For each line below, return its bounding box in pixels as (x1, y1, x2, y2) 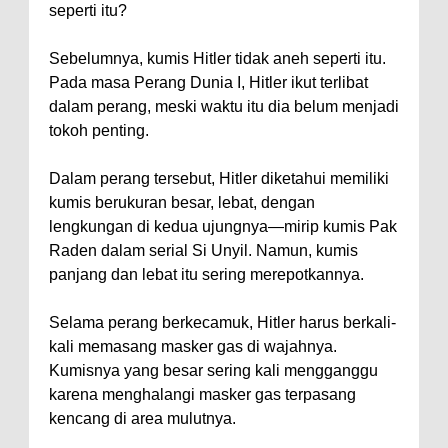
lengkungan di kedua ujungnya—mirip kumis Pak (49, 218, 397, 235)
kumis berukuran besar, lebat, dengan (49, 194, 315, 211)
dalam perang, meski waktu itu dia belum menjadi (49, 98, 399, 115)
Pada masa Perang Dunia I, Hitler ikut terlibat (49, 74, 368, 91)
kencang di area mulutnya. (49, 410, 236, 427)
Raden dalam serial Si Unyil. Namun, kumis (49, 242, 358, 259)
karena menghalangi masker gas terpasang (49, 386, 356, 403)
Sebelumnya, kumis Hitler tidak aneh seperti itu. (49, 50, 386, 67)
